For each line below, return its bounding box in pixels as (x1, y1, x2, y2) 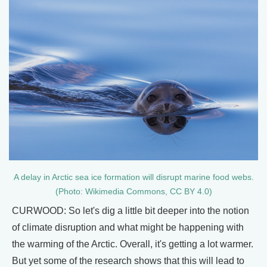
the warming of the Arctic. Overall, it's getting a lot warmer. (12, 238, 253, 249)
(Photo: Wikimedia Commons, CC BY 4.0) (55, 187, 212, 196)
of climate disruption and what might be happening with (12, 222, 244, 232)
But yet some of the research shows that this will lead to (12, 255, 244, 266)
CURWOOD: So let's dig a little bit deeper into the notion (12, 205, 249, 216)
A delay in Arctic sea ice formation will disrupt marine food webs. (13, 172, 254, 182)
